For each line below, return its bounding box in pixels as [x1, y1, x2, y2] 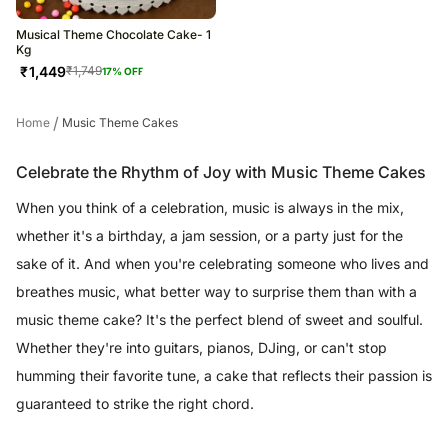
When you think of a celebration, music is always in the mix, [16, 198, 404, 216]
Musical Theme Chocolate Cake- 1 [16, 26, 211, 42]
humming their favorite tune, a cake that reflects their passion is [16, 366, 432, 384]
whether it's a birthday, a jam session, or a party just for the [16, 226, 403, 244]
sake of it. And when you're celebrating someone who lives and [16, 254, 429, 272]
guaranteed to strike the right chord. [16, 394, 254, 412]
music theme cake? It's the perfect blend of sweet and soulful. [16, 310, 423, 328]
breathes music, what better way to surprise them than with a [16, 282, 417, 300]
